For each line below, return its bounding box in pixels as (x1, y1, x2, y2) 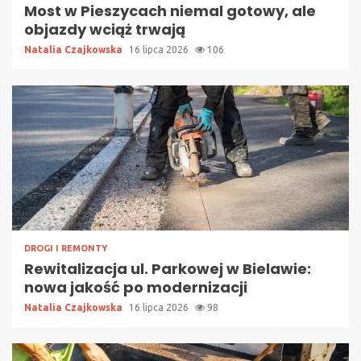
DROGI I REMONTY (24, 243, 107, 253)
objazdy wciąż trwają (24, 19, 185, 39)
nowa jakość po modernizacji (24, 276, 247, 297)
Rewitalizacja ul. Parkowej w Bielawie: (24, 258, 311, 279)
